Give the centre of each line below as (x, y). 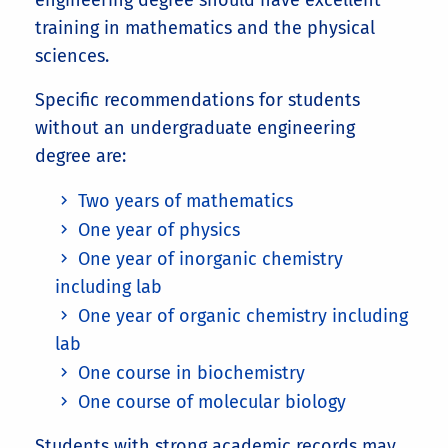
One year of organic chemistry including (242, 316)
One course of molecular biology (211, 402)
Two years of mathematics (185, 201)
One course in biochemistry (191, 373)
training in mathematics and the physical (205, 28)
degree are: (80, 156)
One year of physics (158, 230)
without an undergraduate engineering (195, 128)
